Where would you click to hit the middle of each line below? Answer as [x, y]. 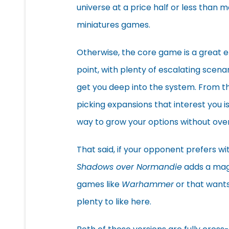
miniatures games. [113, 25]
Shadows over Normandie [129, 167]
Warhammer [148, 184]
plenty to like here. [114, 201]
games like [99, 184]
